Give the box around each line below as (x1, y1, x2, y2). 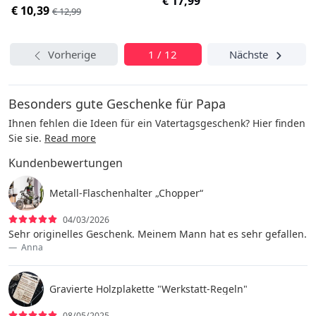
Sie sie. (8, 130, 44, 145)
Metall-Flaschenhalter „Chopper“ (49, 186, 203, 200)
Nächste (229, 47, 269, 62)
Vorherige (47, 47, 96, 62)
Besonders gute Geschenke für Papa (8, 95, 226, 112)
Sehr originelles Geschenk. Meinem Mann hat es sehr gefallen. (8, 226, 307, 241)
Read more (44, 130, 96, 145)
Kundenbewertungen (8, 154, 123, 171)
